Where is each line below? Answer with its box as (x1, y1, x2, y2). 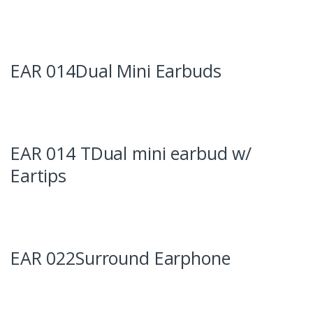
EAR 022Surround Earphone (10, 245, 231, 270)
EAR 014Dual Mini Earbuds (10, 58, 221, 82)
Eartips (10, 163, 67, 187)
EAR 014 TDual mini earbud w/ (10, 140, 252, 165)
